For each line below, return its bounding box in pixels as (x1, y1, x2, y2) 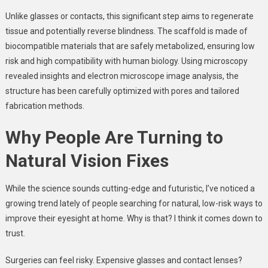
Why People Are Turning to (5, 127, 223, 148)
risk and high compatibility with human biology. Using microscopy (5, 56, 248, 66)
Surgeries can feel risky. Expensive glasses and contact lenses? (5, 255, 242, 266)
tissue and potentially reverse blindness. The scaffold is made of (5, 26, 248, 36)
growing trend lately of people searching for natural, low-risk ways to (5, 199, 263, 209)
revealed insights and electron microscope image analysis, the (5, 71, 239, 81)
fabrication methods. (5, 101, 84, 111)
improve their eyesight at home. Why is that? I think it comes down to (5, 214, 263, 224)
